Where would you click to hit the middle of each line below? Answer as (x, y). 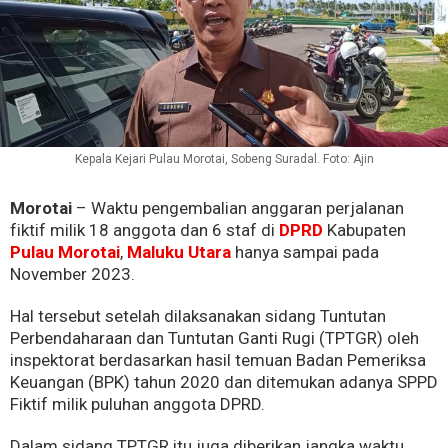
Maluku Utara (179, 252)
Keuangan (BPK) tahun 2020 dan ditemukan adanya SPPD (224, 382)
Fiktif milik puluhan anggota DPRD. (137, 404)
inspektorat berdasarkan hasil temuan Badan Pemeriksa (218, 360)
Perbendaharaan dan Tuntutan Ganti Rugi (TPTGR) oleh (214, 338)
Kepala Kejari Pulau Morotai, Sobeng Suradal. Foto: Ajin (224, 159)
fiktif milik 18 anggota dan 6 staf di (142, 230)
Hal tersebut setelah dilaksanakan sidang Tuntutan (198, 316)
